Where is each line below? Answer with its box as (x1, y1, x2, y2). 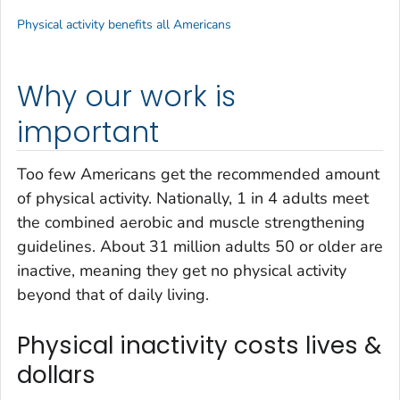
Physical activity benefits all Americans (17, 15, 231, 33)
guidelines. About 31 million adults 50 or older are (17, 236, 383, 258)
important (17, 112, 159, 152)
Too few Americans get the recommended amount (17, 163, 379, 186)
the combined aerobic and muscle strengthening (17, 212, 365, 234)
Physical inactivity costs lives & (17, 329, 381, 362)
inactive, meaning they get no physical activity (17, 260, 346, 282)
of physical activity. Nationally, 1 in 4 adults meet (17, 187, 369, 210)
